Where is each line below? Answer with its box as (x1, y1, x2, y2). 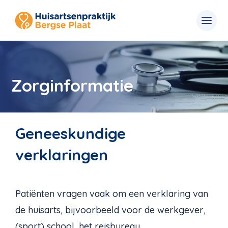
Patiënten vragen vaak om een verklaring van (15, 188, 208, 200)
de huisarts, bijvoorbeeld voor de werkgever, (15, 204, 206, 216)
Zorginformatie (11, 75, 134, 96)
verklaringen (15, 145, 108, 165)
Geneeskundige (15, 124, 126, 144)
